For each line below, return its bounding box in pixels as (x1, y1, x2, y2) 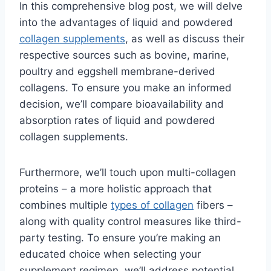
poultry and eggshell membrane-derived (19, 65, 215, 78)
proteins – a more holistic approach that (19, 183, 212, 195)
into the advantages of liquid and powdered (19, 16, 233, 29)
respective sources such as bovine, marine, (19, 49, 229, 62)
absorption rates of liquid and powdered (19, 114, 215, 127)
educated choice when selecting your (19, 248, 201, 261)
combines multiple (19, 199, 111, 212)
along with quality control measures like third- (19, 215, 241, 228)
